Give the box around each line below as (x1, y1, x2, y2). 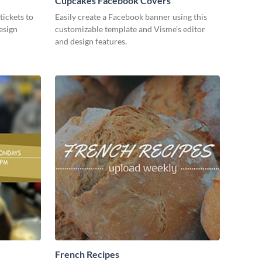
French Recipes (55, 249, 119, 260)
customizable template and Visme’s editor (55, 24, 205, 35)
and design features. (55, 36, 127, 47)
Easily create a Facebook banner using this (55, 12, 207, 22)
